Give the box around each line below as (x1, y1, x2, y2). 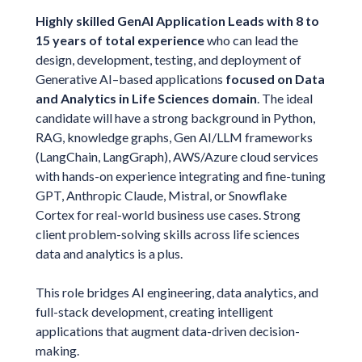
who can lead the (204, 32, 298, 48)
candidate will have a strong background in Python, (35, 109, 315, 125)
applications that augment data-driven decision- (35, 322, 300, 339)
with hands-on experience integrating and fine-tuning (35, 167, 326, 183)
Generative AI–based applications (35, 70, 225, 86)
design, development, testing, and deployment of (35, 51, 301, 67)
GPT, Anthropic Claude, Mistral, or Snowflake (35, 187, 287, 203)
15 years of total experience (35, 32, 204, 48)
